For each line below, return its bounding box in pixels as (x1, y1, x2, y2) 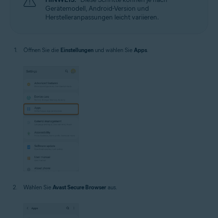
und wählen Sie (93, 46, 134, 54)
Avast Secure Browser (53, 183, 106, 191)
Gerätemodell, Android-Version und (45, 4, 149, 13)
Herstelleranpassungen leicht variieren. (45, 13, 159, 21)
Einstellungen (60, 46, 93, 54)
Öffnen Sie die (23, 46, 60, 54)
